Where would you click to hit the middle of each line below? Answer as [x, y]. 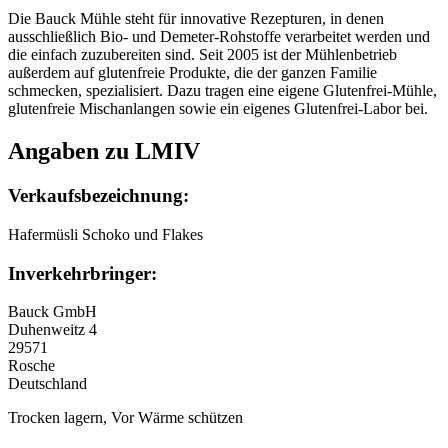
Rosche [31, 366]
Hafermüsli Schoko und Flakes [105, 234]
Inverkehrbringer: [82, 273]
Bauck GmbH [52, 312]
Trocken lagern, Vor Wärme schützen [125, 418]
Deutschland [47, 384]
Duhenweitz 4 [52, 330]
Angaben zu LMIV [104, 151]
